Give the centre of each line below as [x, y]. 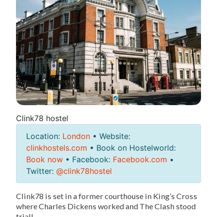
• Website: [111, 136]
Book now [45, 160]
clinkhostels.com [57, 148]
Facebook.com [140, 160]
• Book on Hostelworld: [132, 148]
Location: [44, 136]
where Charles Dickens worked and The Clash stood [106, 206]
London [77, 136]
